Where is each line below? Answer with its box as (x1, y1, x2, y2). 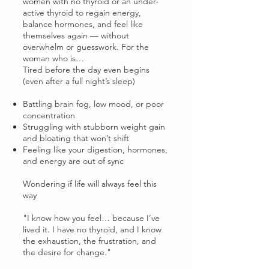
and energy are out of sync (23, 156, 124, 166)
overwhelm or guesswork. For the (23, 41, 149, 52)
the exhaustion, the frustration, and (23, 235, 156, 246)
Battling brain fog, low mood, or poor (23, 98, 164, 109)
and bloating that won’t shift (23, 133, 129, 144)
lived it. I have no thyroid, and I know (23, 224, 162, 235)
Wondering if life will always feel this (23, 178, 157, 189)
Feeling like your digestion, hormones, (23, 144, 168, 155)
